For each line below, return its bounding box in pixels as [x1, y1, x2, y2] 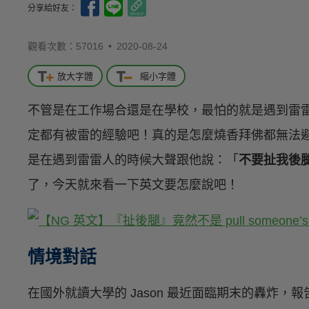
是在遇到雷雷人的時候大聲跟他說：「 [28, 153, 239, 168]
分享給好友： [28, 3, 79, 13]
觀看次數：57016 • [28, 41, 117, 52]
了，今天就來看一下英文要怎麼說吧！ [28, 178, 239, 192]
